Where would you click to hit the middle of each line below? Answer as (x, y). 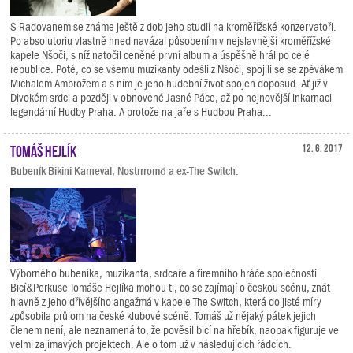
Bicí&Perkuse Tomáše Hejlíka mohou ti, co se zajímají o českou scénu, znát (170, 288)
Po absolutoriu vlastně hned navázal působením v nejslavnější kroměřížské (171, 41)
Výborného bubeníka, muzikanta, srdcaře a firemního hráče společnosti (163, 273)
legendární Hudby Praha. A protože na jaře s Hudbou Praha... (141, 112)
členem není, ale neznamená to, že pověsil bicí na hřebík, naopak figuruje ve (175, 330)
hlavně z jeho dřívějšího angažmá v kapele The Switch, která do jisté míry (166, 302)
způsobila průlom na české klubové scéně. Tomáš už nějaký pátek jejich (163, 316)
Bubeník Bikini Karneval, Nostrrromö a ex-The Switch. (124, 171)
